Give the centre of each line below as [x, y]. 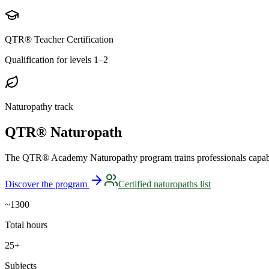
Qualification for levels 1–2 [56, 60]
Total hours [26, 225]
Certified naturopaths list [165, 184]
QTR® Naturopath [63, 132]
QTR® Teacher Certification [59, 40]
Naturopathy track [39, 107]
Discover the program [46, 184]
